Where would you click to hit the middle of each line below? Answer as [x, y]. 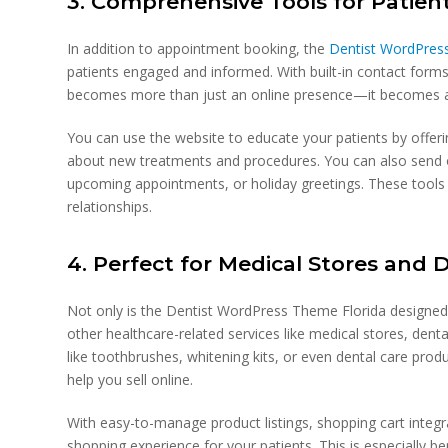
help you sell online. [132, 379]
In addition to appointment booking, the [198, 48]
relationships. [110, 206]
